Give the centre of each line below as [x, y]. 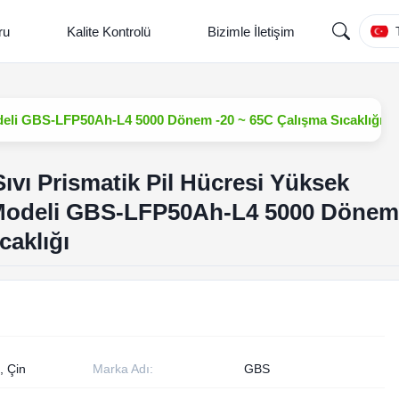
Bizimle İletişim [251, 31]
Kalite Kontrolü [109, 31]
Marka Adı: [122, 369]
